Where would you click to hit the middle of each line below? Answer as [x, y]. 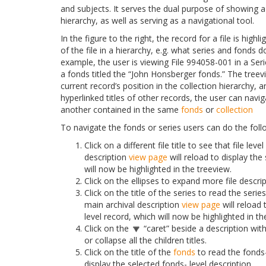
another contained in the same [121, 110]
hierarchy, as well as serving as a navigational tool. [157, 21]
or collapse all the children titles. [145, 240]
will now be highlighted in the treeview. [158, 169]
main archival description [133, 205]
